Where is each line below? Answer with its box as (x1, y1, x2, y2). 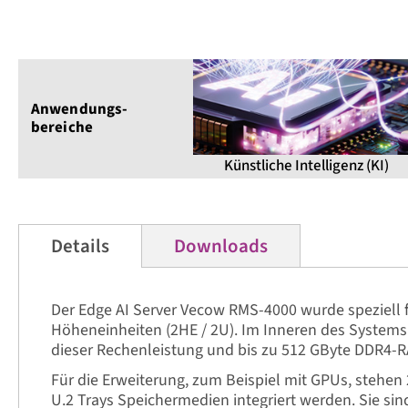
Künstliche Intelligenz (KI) (223, 154, 389, 176)
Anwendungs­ (31, 98, 127, 120)
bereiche (31, 117, 93, 138)
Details (51, 233, 109, 260)
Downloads (174, 233, 268, 260)
